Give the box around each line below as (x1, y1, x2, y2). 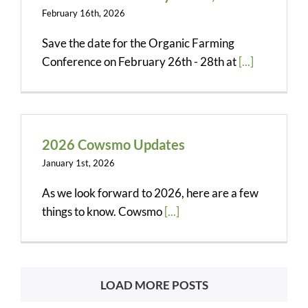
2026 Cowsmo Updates (42, 135, 185, 153)
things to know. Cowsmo (42, 203, 164, 219)
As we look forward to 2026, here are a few (42, 185, 258, 200)
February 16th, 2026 (42, 7, 125, 19)
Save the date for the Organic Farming (42, 35, 234, 50)
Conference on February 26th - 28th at (42, 54, 239, 69)
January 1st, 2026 (42, 157, 115, 168)
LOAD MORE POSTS (100, 277, 208, 292)
